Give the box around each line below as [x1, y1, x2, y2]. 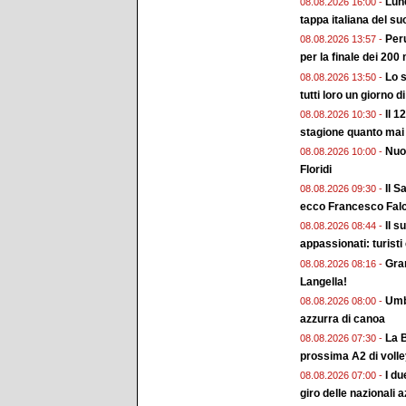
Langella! [300, 275, 347, 288]
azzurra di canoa [300, 312, 385, 325]
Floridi [300, 163, 332, 177]
